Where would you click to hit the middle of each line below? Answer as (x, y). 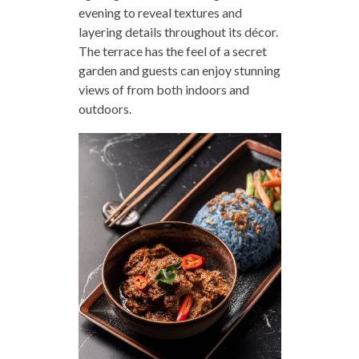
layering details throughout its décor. (178, 31)
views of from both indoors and (163, 89)
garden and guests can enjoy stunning (179, 70)
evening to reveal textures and (160, 12)
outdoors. (105, 108)
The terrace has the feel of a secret (172, 50)
